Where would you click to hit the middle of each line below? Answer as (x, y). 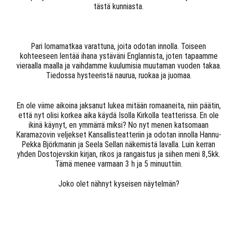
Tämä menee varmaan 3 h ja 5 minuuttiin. (119, 164)
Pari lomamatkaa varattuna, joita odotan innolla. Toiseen (119, 47)
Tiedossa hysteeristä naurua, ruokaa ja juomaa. (119, 76)
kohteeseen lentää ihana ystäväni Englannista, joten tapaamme (119, 56)
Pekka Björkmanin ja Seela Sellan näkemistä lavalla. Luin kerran (119, 145)
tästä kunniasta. (119, 7)
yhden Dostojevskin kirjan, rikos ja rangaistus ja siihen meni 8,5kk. (119, 154)
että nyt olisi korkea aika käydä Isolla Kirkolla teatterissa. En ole (119, 116)
